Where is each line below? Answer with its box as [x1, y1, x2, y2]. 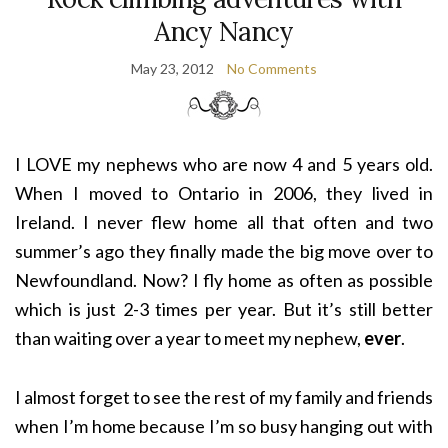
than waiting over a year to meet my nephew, [15, 327, 364, 350]
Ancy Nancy [154, 15, 294, 49]
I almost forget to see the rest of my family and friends [15, 386, 433, 409]
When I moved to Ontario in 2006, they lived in [15, 182, 433, 205]
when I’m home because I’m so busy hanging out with [15, 415, 433, 438]
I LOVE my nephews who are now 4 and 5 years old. [15, 153, 433, 176]
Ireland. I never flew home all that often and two [15, 211, 433, 234]
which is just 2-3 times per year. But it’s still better [15, 298, 433, 321]
